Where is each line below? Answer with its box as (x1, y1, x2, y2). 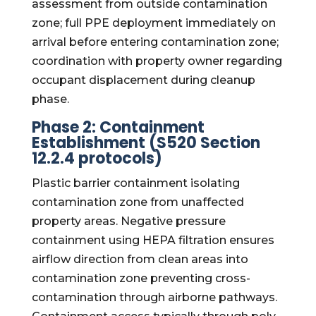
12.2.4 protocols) (31, 147, 162, 169)
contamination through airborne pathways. (31, 291, 277, 304)
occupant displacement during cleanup (31, 73, 255, 87)
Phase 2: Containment (31, 116, 205, 138)
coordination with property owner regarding (31, 54, 282, 68)
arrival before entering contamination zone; (31, 35, 279, 49)
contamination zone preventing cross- (31, 272, 250, 285)
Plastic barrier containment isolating (31, 176, 240, 190)
